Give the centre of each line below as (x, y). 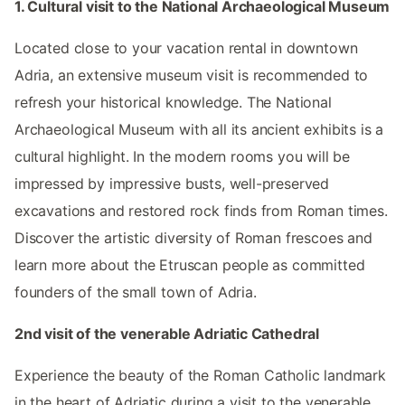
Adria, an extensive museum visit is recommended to (192, 75)
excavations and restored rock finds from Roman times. (201, 211)
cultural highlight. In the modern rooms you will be (183, 157)
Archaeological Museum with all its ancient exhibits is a (199, 130)
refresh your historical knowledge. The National (173, 103)
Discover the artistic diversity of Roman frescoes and (193, 238)
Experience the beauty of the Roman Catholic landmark (200, 376)
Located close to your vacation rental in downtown (186, 48)
